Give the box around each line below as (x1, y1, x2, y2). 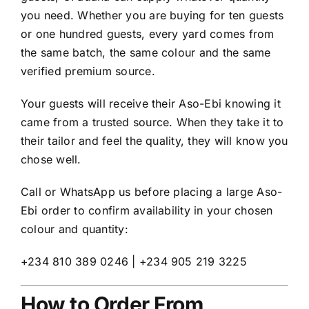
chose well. (21, 152, 81, 167)
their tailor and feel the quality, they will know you (21, 134, 288, 148)
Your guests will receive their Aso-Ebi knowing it (21, 97, 281, 111)
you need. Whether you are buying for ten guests (21, 8, 284, 23)
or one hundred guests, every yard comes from (21, 27, 275, 41)
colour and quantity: (21, 222, 128, 237)
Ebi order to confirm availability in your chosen (21, 203, 273, 218)
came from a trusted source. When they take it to (21, 115, 284, 130)
